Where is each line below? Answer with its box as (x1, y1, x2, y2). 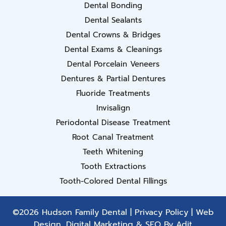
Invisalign (96, 102, 130, 114)
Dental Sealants (84, 14, 142, 26)
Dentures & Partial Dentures (61, 73, 165, 84)
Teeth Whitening (83, 146, 143, 157)
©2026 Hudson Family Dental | (12, 206, 135, 218)
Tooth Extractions (80, 160, 146, 172)
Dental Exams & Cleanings (64, 43, 162, 55)
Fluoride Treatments (76, 87, 150, 99)
